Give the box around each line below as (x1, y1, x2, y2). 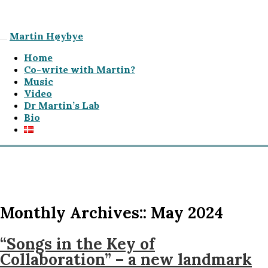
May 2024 (147, 203, 223, 223)
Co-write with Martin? (24, 63, 135, 75)
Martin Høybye (10, 30, 83, 42)
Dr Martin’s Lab (24, 99, 99, 111)
